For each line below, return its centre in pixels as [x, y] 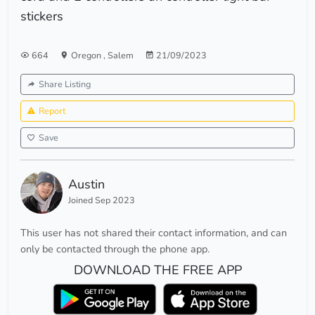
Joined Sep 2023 [102, 200]
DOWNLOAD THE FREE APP [157, 270]
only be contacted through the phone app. [115, 249]
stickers [42, 17]
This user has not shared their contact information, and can [154, 233]
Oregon [87, 56]
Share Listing [65, 84]
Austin [86, 185]
